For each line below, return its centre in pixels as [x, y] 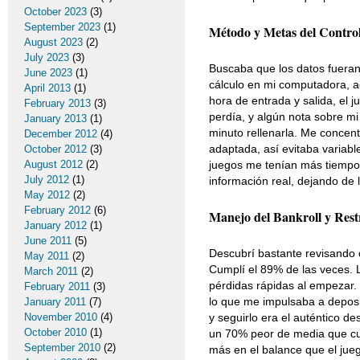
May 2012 [47, 195]
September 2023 [62, 27]
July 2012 [47, 180]
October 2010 [55, 332]
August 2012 [53, 164]
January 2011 [55, 302]
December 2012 [61, 134]
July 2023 [47, 57]
